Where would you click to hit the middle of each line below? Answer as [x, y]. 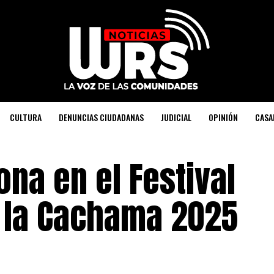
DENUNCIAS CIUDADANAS [101, 117]
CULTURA [26, 117]
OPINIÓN [223, 117]
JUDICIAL [176, 117]
